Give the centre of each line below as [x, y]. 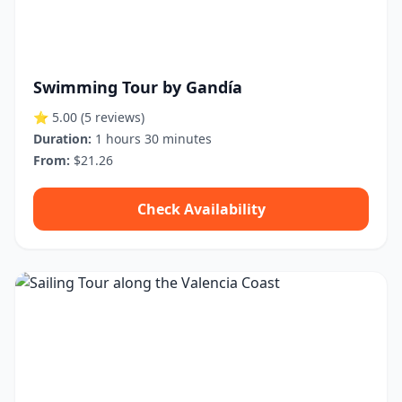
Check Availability [201, 209]
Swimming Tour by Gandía [138, 87]
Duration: [62, 139]
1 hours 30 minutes [152, 139]
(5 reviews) [113, 117]
